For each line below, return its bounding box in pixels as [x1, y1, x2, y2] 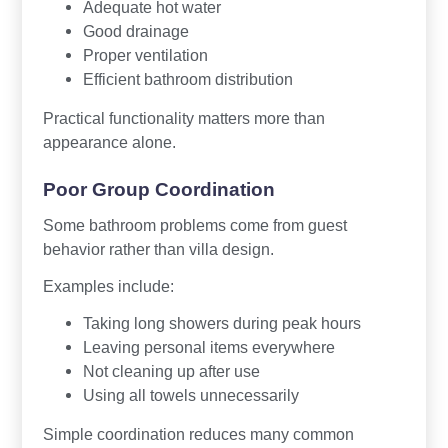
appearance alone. [42, 132, 176, 151]
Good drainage [82, 21, 189, 40]
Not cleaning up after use [82, 361, 260, 380]
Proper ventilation [82, 45, 208, 64]
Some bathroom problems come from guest [42, 215, 347, 234]
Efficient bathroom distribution [82, 69, 293, 88]
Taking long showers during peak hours [82, 313, 361, 332]
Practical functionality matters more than [42, 108, 325, 127]
